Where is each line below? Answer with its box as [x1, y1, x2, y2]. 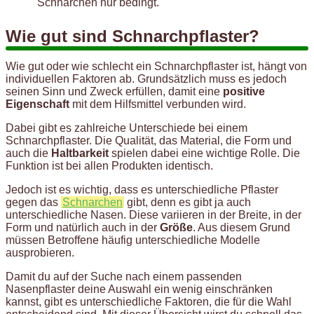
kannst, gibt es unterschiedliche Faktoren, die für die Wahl [6, 295, 292, 308]
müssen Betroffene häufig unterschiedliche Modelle [6, 233, 260, 246]
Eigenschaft [6, 97, 69, 110]
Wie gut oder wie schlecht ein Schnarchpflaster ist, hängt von [6, 60, 307, 72]
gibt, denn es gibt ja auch [124, 196, 251, 208]
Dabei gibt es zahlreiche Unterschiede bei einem [6, 121, 247, 134]
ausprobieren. [6, 246, 74, 259]
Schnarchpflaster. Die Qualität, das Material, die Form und [6, 134, 292, 146]
